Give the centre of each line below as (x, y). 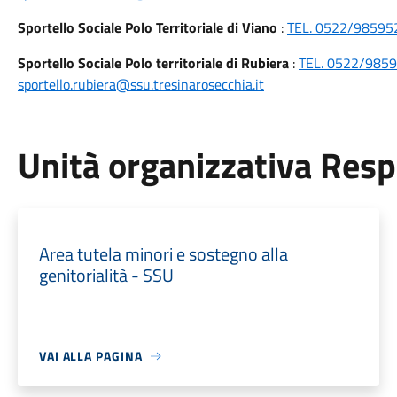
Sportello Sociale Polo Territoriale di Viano (147, 27)
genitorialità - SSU (106, 275)
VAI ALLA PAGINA (90, 356)
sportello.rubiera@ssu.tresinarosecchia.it (140, 84)
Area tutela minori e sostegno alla (163, 254)
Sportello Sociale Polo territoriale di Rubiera (153, 63)
